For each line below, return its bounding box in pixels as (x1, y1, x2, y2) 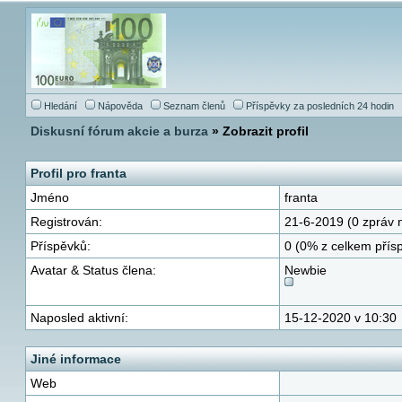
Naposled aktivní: (31, 310, 128, 325)
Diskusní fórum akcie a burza (31, 124, 208, 138)
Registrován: (31, 214, 102, 229)
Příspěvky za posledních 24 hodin (246, 100, 394, 111)
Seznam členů (163, 100, 225, 111)
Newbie (284, 263, 327, 277)
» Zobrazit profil (208, 124, 309, 138)
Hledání (44, 100, 77, 111)
